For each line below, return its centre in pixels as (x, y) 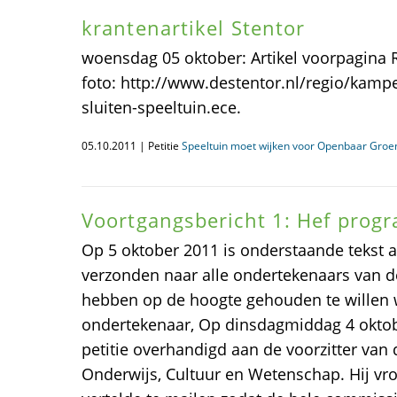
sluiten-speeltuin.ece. (161, 107)
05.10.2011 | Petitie (132, 146)
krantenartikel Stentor (194, 27)
